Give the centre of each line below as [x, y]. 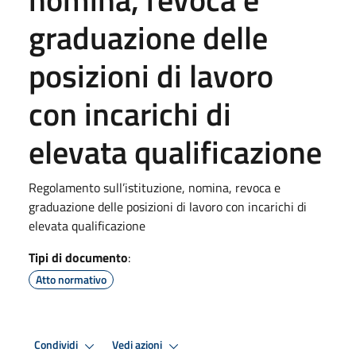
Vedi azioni [138, 345]
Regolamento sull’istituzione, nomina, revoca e [155, 187]
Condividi [57, 345]
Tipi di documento [78, 257]
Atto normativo [71, 279]
